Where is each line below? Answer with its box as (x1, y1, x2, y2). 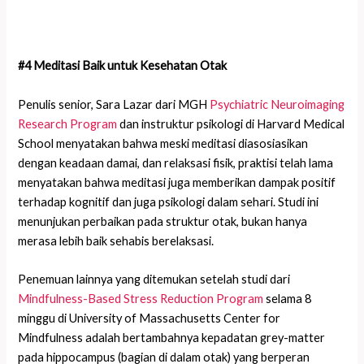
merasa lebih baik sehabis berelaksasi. (18, 233, 214, 248)
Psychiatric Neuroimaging (210, 97, 345, 111)
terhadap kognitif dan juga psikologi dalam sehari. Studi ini (18, 194, 319, 209)
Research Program (18, 116, 118, 131)
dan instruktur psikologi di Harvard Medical (117, 116, 345, 131)
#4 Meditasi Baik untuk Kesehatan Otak (18, 58, 227, 73)
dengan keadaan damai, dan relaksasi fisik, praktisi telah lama (18, 155, 334, 170)
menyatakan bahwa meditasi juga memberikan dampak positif (18, 175, 336, 189)
